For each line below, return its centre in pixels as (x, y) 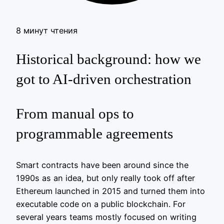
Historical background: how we (108, 59)
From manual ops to (75, 114)
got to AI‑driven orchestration (104, 79)
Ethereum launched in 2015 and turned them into (110, 191)
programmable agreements (94, 134)
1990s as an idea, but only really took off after (105, 178)
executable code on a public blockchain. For (101, 204)
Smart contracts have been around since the (102, 165)
